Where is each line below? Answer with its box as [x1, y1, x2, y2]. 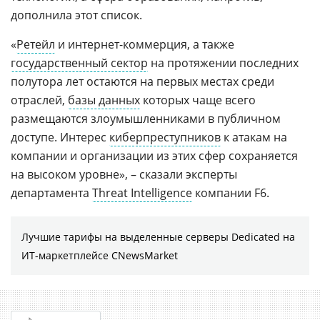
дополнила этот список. [11, 7, 142, 23]
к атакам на [221, 129, 287, 145]
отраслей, [11, 92, 68, 108]
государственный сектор [11, 55, 148, 71]
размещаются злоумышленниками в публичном [11, 111, 281, 126]
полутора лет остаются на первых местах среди [11, 74, 274, 89]
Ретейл [16, 36, 55, 52]
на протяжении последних [148, 55, 299, 71]
